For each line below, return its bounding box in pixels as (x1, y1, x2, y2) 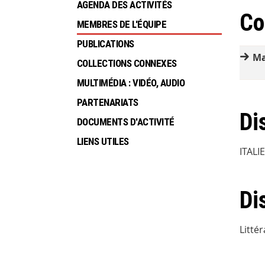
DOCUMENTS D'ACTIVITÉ (77, 116, 174, 128)
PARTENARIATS (77, 96, 138, 109)
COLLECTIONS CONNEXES (77, 57, 177, 70)
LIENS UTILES (77, 135, 129, 148)
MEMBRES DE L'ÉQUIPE (77, 18, 167, 31)
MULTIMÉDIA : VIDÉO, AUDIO (77, 77, 185, 89)
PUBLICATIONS (77, 38, 134, 50)
